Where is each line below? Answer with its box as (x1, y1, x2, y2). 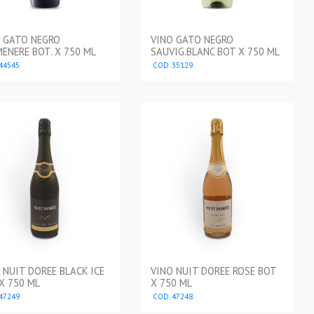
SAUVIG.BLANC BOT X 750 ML (150, 44, 280, 58)
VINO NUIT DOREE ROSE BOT (150, 264, 276, 278)
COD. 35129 (150, 60, 193, 70)
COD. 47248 (150, 291, 193, 301)
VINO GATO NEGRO (150, 32, 233, 46)
